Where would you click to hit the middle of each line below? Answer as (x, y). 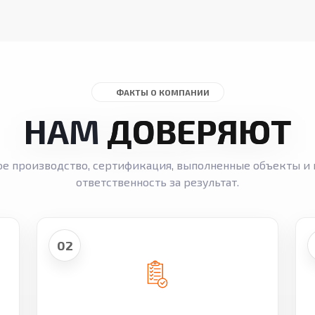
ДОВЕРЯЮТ (199, 131)
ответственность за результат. (157, 182)
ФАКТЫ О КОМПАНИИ (162, 92)
